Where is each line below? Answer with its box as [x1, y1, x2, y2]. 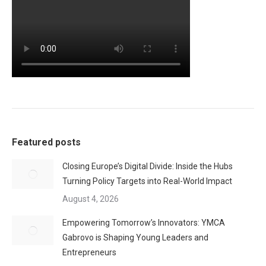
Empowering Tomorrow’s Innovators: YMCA [62, 217, 225, 227]
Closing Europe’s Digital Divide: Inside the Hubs [62, 161, 233, 171]
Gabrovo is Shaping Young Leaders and [62, 232, 208, 242]
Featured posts [12, 136, 81, 148]
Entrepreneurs [62, 247, 116, 257]
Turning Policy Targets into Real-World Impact [62, 176, 232, 186]
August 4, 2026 [62, 194, 119, 204]
